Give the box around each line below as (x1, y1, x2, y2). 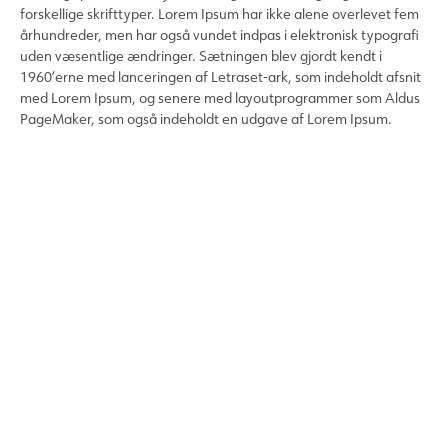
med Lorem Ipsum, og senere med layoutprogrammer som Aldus (20, 89, 420, 107)
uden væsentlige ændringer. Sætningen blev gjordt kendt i (20, 47, 382, 65)
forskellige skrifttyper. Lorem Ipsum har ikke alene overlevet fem (20, 5, 419, 23)
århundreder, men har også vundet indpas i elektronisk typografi (20, 26, 419, 44)
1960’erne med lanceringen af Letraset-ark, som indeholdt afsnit (20, 68, 421, 86)
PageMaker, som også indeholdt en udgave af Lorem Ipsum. (20, 110, 392, 128)
